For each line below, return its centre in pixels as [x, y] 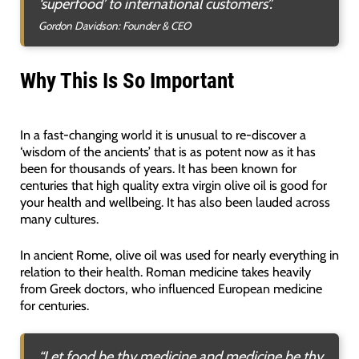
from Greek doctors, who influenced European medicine [171, 289]
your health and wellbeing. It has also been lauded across [175, 202]
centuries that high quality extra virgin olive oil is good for [173, 185]
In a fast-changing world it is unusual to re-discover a [163, 134]
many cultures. [59, 218]
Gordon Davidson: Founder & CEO [114, 26]
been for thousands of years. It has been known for [158, 168]
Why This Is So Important [127, 81]
